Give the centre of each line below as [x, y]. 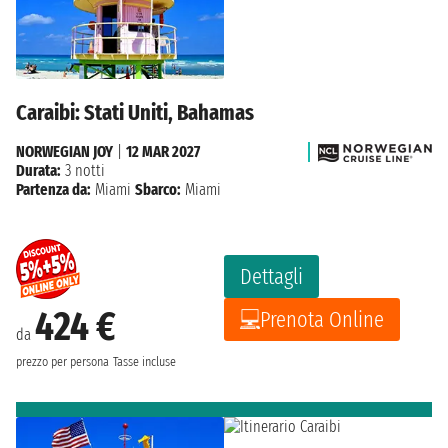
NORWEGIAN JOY [64, 151]
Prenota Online [322, 319]
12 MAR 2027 [163, 151]
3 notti [83, 170]
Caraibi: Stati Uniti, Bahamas [135, 112]
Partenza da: [53, 189]
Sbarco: [158, 189]
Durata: [38, 170]
